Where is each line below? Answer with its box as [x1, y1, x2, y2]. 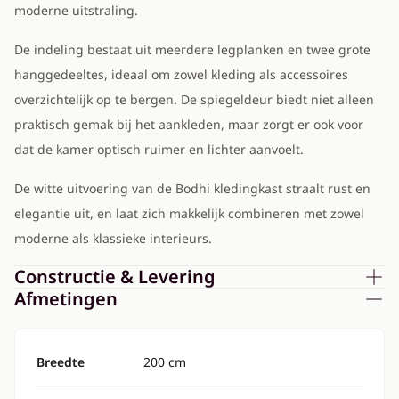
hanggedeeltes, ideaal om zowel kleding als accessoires [14, 66, 348, 83]
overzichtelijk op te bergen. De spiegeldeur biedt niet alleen [14, 91, 374, 108]
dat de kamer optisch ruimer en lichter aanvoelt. [14, 141, 304, 158]
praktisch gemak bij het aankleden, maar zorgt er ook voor [14, 116, 363, 133]
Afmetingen [14, 287, 118, 311]
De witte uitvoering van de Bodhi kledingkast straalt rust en [14, 180, 370, 197]
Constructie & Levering [14, 265, 216, 289]
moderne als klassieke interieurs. [14, 230, 212, 247]
